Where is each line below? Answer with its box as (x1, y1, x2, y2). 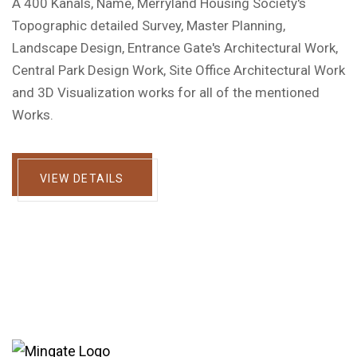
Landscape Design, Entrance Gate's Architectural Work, (12, 40, 338, 56)
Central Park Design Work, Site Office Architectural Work (12, 62, 345, 78)
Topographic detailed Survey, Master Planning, (12, 18, 285, 33)
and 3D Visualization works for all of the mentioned (12, 84, 320, 100)
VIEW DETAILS (40, 172, 124, 185)
